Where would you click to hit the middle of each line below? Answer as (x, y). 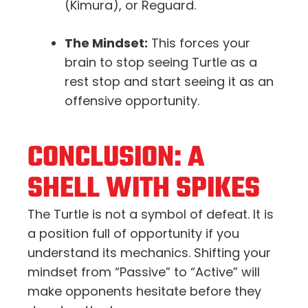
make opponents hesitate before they (144, 291)
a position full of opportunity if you (133, 233)
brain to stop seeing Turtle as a (161, 62)
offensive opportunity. (132, 100)
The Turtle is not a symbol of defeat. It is (151, 214)
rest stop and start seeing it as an (169, 81)
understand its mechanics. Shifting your (149, 252)
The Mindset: (106, 43)
